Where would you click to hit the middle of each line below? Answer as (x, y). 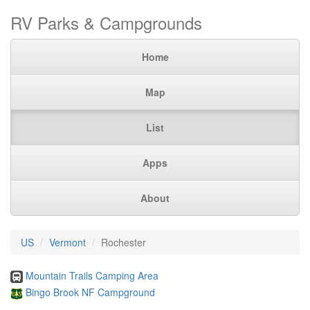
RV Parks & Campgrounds (106, 22)
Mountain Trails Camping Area (92, 275)
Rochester (124, 242)
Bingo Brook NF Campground (90, 292)
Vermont (67, 242)
